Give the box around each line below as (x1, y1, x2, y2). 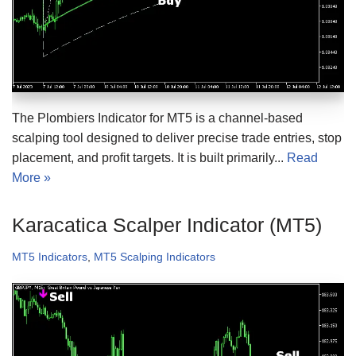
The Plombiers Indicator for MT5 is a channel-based (12, 111, 303, 126)
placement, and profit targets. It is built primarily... (12, 151, 287, 165)
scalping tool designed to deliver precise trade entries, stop (12, 131, 342, 145)
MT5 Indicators (12, 250, 87, 264)
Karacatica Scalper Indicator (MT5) (12, 214, 322, 237)
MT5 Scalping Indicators (94, 250, 215, 264)
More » (12, 171, 51, 185)
